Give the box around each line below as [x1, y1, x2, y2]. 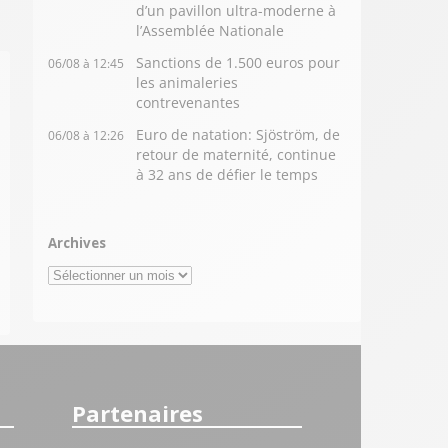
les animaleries [136, 73, 239, 92]
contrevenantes [136, 93, 241, 112]
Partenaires [72, 397, 204, 428]
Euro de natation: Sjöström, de [136, 125, 341, 144]
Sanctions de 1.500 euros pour [136, 53, 341, 72]
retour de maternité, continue [136, 145, 337, 164]
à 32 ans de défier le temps [136, 165, 319, 184]
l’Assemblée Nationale [136, 21, 285, 40]
